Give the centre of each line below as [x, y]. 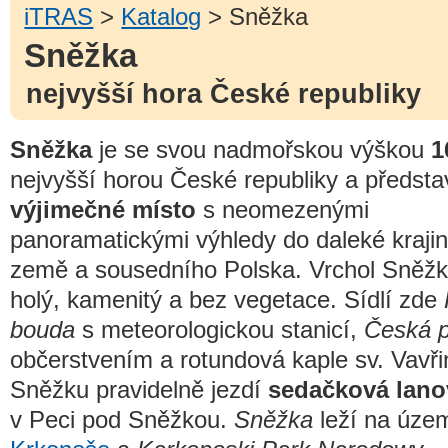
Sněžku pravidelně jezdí [139, 389]
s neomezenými [282, 209]
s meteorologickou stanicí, [219, 329]
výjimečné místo [103, 209]
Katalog [161, 16]
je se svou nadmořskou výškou [261, 149]
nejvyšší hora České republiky [223, 94]
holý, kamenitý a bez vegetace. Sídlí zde [227, 299]
